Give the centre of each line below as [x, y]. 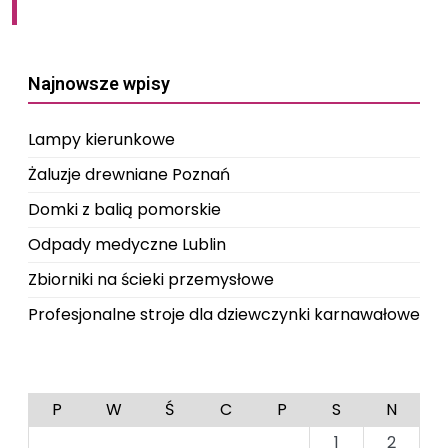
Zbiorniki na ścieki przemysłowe [151, 279]
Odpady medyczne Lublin [127, 244]
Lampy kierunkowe [101, 139]
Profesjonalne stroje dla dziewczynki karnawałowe [224, 314]
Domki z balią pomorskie [124, 209]
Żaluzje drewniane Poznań [129, 174]
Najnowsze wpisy [99, 83]
